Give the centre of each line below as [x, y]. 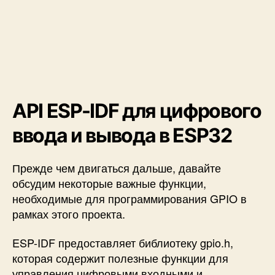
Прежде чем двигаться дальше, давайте [117, 167]
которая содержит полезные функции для [120, 258]
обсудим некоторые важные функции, [109, 183]
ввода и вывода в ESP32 [122, 135]
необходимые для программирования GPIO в [130, 198]
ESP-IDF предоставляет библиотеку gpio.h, [123, 243]
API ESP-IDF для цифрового [137, 110]
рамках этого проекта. [69, 213]
